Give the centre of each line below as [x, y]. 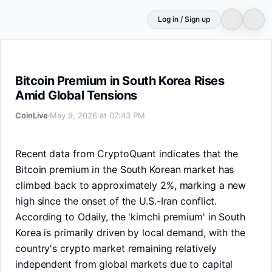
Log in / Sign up [184, 19]
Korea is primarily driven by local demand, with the [130, 233]
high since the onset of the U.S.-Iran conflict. [116, 201]
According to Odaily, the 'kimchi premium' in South [130, 217]
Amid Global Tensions [76, 96]
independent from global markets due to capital [124, 264]
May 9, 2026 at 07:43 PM [97, 116]
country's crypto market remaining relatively [116, 249]
